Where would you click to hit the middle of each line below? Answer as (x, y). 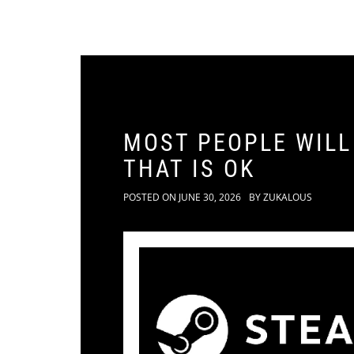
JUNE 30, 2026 (210, 197)
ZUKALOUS (288, 197)
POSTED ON (151, 197)
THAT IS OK (189, 169)
